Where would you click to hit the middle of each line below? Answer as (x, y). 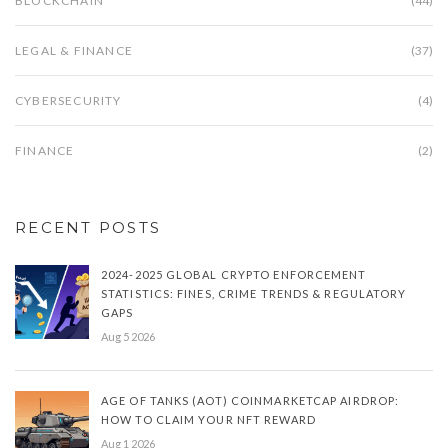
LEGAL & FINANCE (74, 51)
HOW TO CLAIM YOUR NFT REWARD (208, 420)
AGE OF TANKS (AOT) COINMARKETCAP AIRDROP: (250, 401)
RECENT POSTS (88, 228)
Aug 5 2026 (128, 337)
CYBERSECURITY (68, 101)
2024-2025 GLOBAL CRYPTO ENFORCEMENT (234, 275)
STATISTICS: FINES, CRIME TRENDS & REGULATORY (254, 294)
